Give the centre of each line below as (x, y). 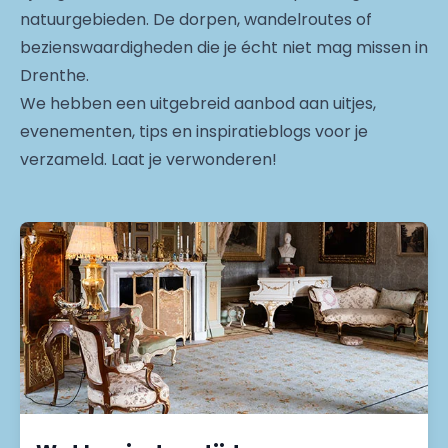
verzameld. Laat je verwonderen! (148, 159)
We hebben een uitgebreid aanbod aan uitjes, (198, 103)
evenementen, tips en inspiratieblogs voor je (194, 131)
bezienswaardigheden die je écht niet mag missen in (224, 47)
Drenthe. (54, 75)
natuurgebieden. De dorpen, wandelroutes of (196, 19)
